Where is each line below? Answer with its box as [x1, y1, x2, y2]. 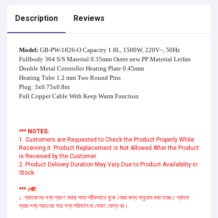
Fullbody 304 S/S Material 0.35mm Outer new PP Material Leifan [19, 55, 191, 63]
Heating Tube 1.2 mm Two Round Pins [19, 74, 121, 82]
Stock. [19, 169, 36, 177]
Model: [19, 46, 40, 54]
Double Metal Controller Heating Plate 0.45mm [19, 65, 144, 73]
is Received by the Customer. [19, 153, 97, 160]
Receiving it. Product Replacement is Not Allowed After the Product [19, 145, 199, 152]
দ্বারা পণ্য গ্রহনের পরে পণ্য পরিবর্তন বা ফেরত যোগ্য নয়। [19, 202, 128, 210]
